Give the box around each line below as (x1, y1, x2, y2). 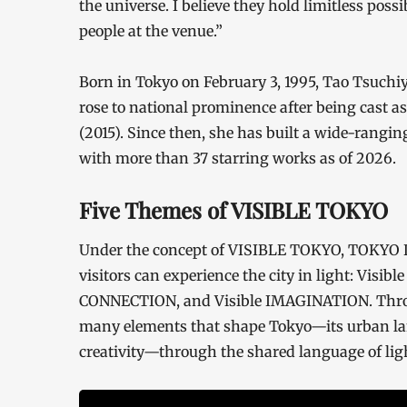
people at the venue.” (79, 22, 223, 40)
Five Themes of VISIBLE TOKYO (79, 195, 388, 224)
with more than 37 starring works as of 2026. (79, 149, 400, 167)
